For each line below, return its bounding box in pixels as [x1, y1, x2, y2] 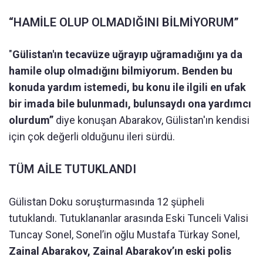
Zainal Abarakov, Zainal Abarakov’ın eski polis [9, 244, 231, 257]
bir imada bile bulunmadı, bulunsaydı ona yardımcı [9, 97, 251, 110]
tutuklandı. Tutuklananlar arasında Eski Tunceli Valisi [9, 211, 248, 224]
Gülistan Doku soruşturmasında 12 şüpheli [9, 195, 204, 208]
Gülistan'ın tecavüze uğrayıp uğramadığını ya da [12, 48, 242, 60]
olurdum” [9, 113, 53, 126]
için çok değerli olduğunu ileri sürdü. [9, 130, 175, 143]
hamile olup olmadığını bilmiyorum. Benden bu [9, 64, 232, 77]
